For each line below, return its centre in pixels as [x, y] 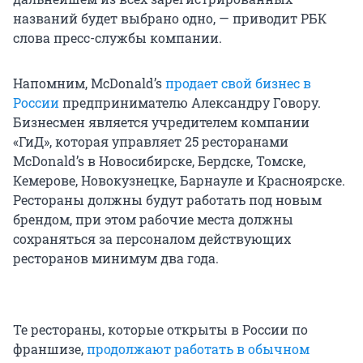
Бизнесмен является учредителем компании [161, 122]
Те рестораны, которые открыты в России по [160, 330]
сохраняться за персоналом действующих [152, 239]
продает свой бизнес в [238, 83]
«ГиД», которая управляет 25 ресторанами [151, 142]
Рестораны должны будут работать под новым [167, 200]
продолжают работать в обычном [198, 349]
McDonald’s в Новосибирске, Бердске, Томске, [159, 161]
